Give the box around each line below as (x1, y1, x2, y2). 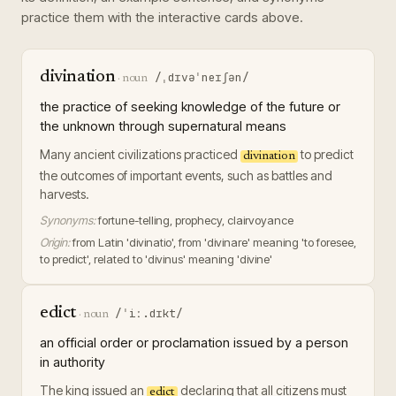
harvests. (40, 187, 89, 202)
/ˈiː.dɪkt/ (115, 306, 183, 321)
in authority (40, 354, 105, 370)
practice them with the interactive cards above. (21, 9, 303, 26)
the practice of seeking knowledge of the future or (40, 98, 340, 115)
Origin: (40, 235, 70, 249)
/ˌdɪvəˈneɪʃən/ (154, 70, 249, 85)
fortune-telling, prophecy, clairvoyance (98, 213, 293, 227)
